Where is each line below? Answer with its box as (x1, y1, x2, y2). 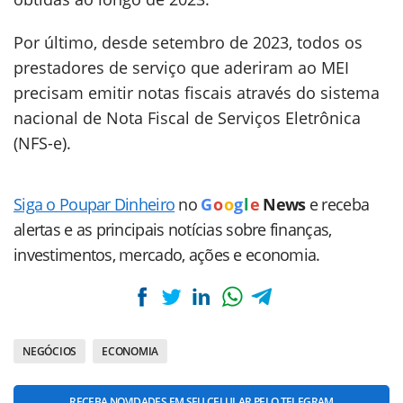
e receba (309, 193, 370, 216)
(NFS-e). (13, 132, 71, 155)
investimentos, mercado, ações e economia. (13, 244, 320, 266)
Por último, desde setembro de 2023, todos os (13, 31, 363, 54)
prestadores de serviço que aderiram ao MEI (13, 57, 349, 79)
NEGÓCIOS (22, 344, 77, 360)
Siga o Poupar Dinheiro (13, 193, 175, 216)
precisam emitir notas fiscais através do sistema (13, 82, 380, 104)
